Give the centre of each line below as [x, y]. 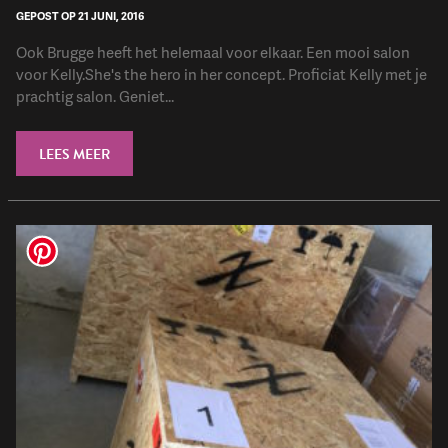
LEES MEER [74, 154]
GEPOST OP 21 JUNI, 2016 [80, 15]
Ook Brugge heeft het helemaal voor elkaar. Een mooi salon [213, 51]
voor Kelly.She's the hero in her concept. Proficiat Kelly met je [221, 73]
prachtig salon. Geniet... [95, 95]
